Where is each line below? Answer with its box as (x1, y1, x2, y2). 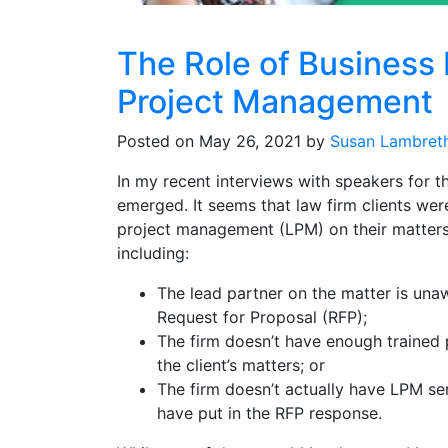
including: (117, 243, 189, 264)
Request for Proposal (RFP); (157, 307, 367, 328)
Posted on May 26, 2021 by (117, 131, 330, 152)
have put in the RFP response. (157, 403, 382, 424)
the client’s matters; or (157, 355, 325, 376)
